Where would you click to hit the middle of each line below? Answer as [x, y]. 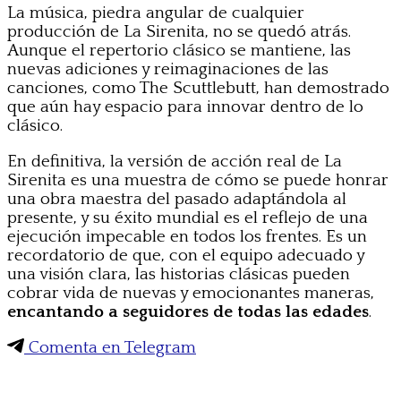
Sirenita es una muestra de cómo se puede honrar [198, 180]
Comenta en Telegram [110, 347]
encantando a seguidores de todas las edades [188, 311]
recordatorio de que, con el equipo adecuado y [186, 255]
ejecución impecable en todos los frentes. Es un [187, 236]
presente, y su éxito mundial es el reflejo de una [188, 218]
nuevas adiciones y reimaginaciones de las [168, 69]
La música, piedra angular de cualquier [156, 13]
